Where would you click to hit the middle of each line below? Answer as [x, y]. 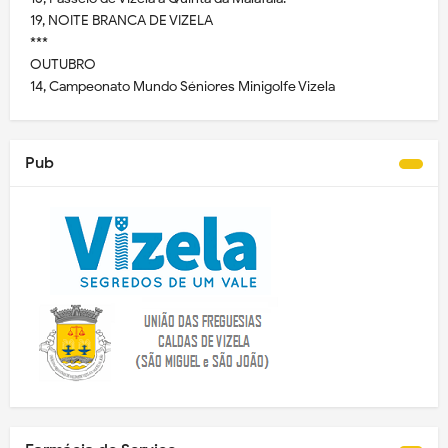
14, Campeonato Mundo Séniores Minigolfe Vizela [182, 87]
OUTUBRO [63, 65]
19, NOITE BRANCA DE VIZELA [121, 21]
